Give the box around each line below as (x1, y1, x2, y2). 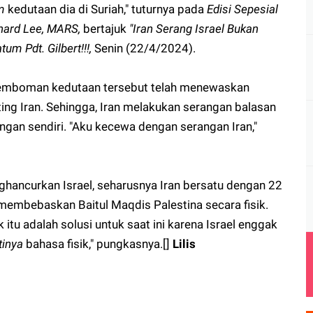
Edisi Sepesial (207, 1, 278, 16)
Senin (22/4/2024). (94, 41, 198, 55)
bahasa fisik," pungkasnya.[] (26, 236, 173, 251)
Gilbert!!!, (48, 41, 94, 55)
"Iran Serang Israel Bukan (129, 21, 259, 36)
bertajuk (83, 21, 129, 36)
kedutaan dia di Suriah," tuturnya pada (5, 1, 207, 16)
